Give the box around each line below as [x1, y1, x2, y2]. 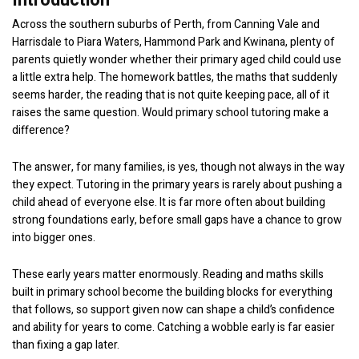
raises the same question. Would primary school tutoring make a [12, 104, 329, 121]
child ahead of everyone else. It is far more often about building [12, 194, 325, 211]
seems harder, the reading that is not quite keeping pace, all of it [12, 87, 329, 103]
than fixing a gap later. [12, 337, 119, 353]
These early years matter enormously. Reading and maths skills [12, 266, 324, 283]
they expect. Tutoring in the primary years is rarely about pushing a [12, 176, 342, 193]
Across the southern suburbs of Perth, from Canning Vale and [12, 16, 320, 33]
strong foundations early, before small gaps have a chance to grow [12, 212, 342, 228]
